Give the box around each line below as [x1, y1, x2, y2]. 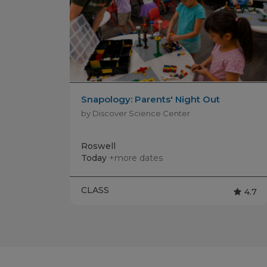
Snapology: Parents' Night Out [81, 93, 220, 105]
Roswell [81, 140, 116, 151]
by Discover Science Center [81, 108, 190, 118]
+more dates [109, 152, 163, 163]
